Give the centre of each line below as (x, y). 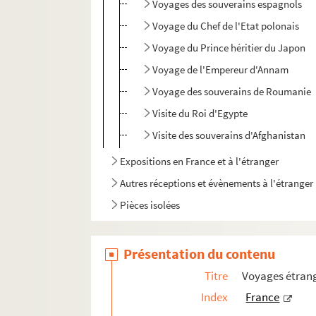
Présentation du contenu (200, 254)
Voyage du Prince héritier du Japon (229, 48)
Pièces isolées (150, 205)
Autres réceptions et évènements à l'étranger (217, 183)
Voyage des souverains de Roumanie (232, 92)
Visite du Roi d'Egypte (200, 114)
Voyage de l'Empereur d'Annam (221, 70)
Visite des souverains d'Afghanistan (229, 135)
